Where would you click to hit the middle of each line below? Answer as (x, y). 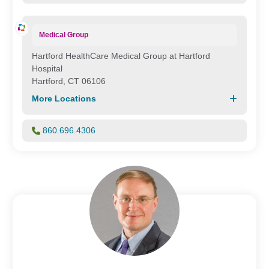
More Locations (64, 98)
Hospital (47, 68)
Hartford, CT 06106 (69, 81)
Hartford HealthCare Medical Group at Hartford (121, 56)
